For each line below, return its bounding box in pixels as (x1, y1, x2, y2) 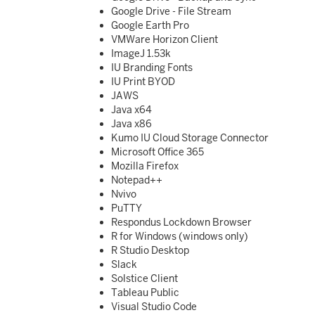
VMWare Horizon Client (111, 33, 218, 46)
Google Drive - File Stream (111, 5, 231, 18)
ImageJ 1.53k (111, 47, 171, 60)
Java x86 (111, 117, 152, 130)
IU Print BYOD (111, 75, 175, 88)
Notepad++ (111, 174, 162, 186)
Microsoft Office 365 (111, 146, 204, 158)
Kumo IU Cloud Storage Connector (111, 131, 269, 144)
